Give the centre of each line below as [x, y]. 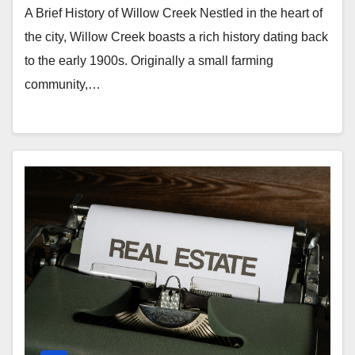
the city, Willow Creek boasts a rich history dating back [176, 37]
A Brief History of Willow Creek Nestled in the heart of [174, 13]
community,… [63, 85]
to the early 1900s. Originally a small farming [149, 61]
